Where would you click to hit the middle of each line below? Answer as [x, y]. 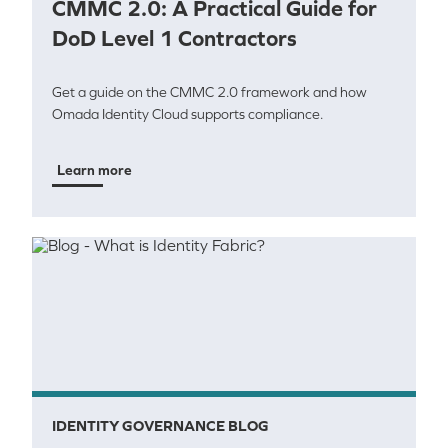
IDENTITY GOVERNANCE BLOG [160, 425]
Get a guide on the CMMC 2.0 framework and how [209, 92]
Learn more [94, 170]
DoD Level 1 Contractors [174, 38]
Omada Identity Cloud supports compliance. [187, 114]
